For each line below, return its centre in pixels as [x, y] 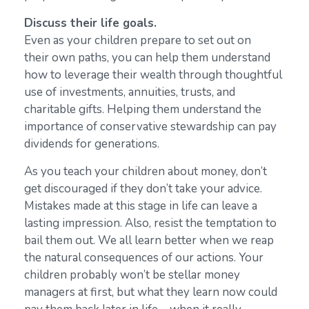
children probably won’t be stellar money [132, 275]
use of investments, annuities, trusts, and [130, 92]
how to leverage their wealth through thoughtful [153, 75]
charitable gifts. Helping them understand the [143, 110]
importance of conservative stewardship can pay [150, 127]
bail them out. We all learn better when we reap [149, 241]
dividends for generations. [92, 144]
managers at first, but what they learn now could [151, 292]
